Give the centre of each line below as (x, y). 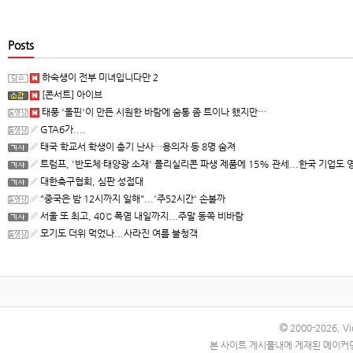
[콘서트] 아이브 (71, 95)
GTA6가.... (62, 129)
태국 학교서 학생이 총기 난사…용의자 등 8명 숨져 (137, 147)
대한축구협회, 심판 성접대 (91, 181)
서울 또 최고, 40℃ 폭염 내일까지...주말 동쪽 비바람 (141, 216)
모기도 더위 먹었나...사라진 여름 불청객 (118, 233)
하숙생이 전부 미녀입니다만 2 (99, 77)
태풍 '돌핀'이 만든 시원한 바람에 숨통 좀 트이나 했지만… (153, 112)
